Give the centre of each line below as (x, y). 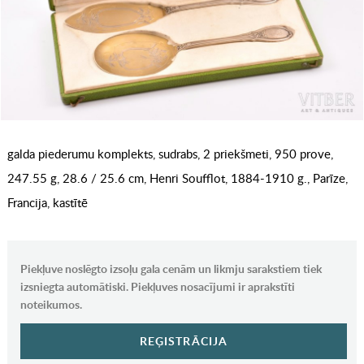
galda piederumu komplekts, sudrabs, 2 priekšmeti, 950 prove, (170, 154)
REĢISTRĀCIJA (184, 341)
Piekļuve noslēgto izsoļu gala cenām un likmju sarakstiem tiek (171, 269)
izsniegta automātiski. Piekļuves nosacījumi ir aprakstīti (157, 287)
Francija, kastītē (47, 203)
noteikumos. (51, 305)
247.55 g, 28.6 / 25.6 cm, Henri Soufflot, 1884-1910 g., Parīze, (177, 178)
